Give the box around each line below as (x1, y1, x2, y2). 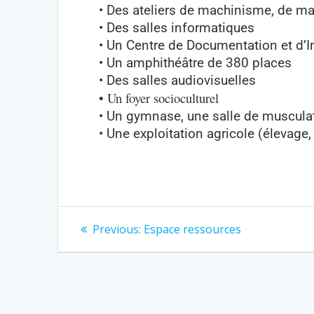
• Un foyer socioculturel (99, 88, 219, 107)
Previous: (93, 221, 142, 237)
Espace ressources (144, 221, 242, 237)
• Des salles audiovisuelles (99, 72, 257, 88)
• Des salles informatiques (99, 20, 255, 36)
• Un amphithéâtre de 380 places (99, 55, 292, 71)
